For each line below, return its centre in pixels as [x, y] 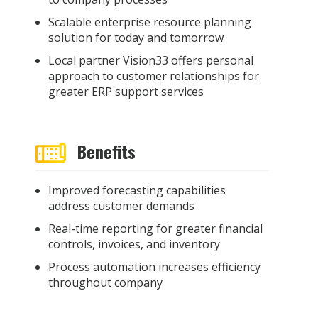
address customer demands [121, 205]
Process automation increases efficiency [154, 267]
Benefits [104, 151]
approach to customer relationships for [153, 76]
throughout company [105, 282]
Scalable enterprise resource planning [149, 22]
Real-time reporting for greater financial [155, 228]
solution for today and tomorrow [136, 38]
